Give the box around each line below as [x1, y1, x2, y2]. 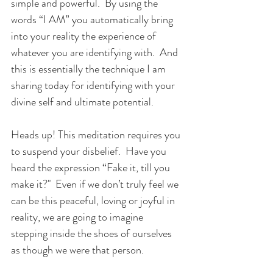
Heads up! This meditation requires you [11, 127, 183, 143]
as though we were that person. [11, 242, 149, 258]
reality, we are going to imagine [11, 209, 146, 225]
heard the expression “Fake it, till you [11, 160, 172, 176]
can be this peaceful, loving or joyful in [11, 193, 177, 209]
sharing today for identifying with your [11, 77, 177, 94]
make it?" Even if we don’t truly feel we [11, 176, 181, 193]
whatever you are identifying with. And [11, 44, 180, 61]
